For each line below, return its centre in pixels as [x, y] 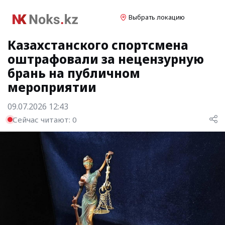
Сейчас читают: [42, 119]
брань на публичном [74, 73]
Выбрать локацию [157, 17]
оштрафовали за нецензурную [106, 59]
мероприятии [52, 87]
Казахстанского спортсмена [98, 45]
